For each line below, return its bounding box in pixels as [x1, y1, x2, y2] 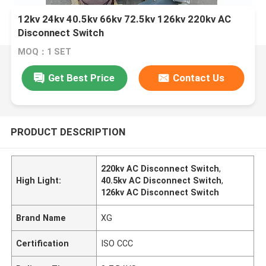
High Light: [16, 175, 62, 185]
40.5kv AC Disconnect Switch [101, 175, 222, 185]
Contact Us [173, 71, 225, 84]
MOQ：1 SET [18, 47, 72, 57]
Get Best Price [48, 71, 115, 84]
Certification [16, 238, 69, 248]
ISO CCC [101, 238, 134, 248]
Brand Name [16, 213, 66, 223]
